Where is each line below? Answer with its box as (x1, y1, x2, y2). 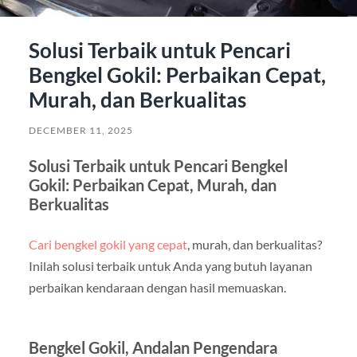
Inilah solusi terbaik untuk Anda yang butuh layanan (28, 257, 312, 273)
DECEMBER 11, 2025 (28, 124, 133, 136)
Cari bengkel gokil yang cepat (28, 236, 187, 252)
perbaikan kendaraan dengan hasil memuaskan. (28, 279, 286, 295)
